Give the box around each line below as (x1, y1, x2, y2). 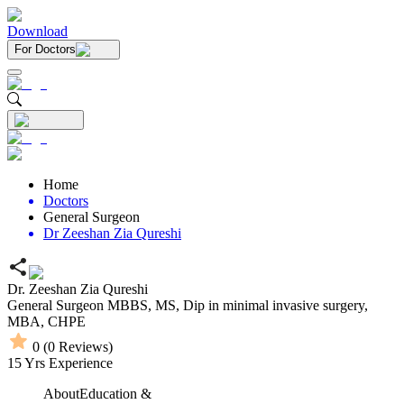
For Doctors (14, 42, 76, 56)
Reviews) (55, 339, 113, 354)
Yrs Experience (22, 355, 113, 371)
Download (7, 23, 68, 39)
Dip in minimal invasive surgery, (183, 298, 368, 313)
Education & (79, 386, 151, 401)
